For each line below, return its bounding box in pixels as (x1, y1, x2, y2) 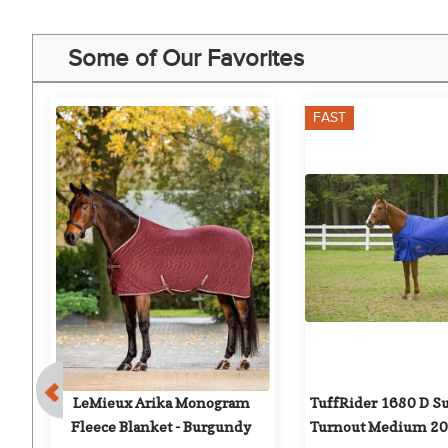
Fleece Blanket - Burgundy (71, 417, 252, 435)
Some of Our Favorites (68, 44, 304, 71)
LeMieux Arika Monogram (72, 393, 250, 411)
